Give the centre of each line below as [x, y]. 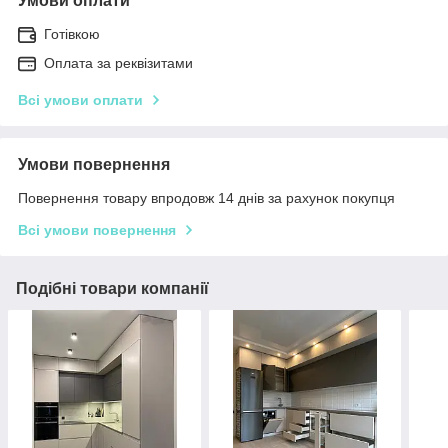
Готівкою [72, 33]
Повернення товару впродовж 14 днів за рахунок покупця [206, 197]
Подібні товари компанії [112, 288]
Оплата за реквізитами [118, 62]
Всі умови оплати [80, 99]
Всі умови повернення [97, 229]
